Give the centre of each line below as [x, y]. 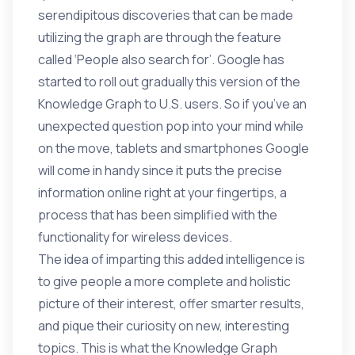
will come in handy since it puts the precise [160, 170]
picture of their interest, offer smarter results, [171, 303]
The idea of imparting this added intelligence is [172, 259]
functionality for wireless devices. [135, 237]
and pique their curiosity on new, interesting [164, 326]
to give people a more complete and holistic [164, 281]
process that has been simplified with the [158, 215]
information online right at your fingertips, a [162, 193]
